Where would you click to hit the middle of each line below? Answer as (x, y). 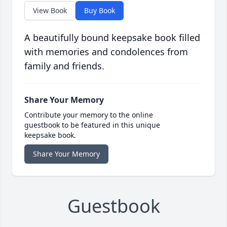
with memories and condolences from (106, 52)
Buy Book (100, 11)
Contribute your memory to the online (89, 115)
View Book (50, 11)
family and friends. (64, 66)
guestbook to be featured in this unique (92, 125)
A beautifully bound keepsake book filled (112, 38)
